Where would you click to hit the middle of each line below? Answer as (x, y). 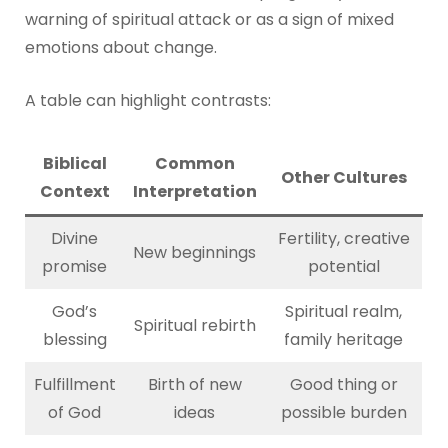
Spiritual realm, (344, 311)
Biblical (74, 163)
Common (194, 163)
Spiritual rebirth (194, 325)
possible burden (343, 412)
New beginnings (195, 252)
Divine (75, 238)
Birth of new (194, 384)
